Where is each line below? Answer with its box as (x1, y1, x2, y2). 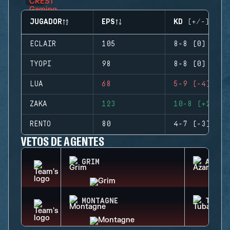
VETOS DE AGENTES (21, 133, 104, 148)
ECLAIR (30, 40, 56, 48)
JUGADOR (30, 18, 62, 26)
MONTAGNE (82, 197, 118, 205)
